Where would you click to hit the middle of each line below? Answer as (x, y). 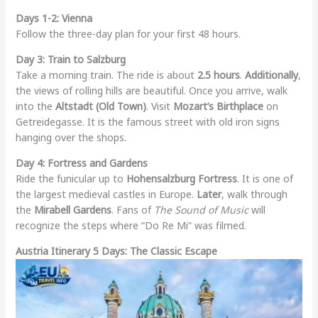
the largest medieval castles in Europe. (106, 194)
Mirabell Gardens (72, 209)
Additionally (271, 75)
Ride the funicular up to (71, 178)
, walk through (254, 194)
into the (35, 106)
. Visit (159, 106)
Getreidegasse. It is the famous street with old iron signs (147, 121)
